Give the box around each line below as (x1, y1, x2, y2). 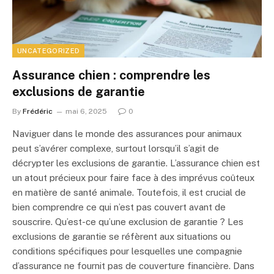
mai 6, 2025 (65, 106, 107, 116)
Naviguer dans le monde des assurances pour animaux (12, 128, 242, 139)
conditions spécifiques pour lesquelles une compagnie (12, 245, 242, 256)
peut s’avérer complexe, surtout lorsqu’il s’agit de (12, 143, 219, 154)
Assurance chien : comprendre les (12, 67, 210, 83)
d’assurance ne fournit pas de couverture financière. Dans (12, 260, 254, 271)
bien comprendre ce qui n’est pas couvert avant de (12, 201, 226, 212)
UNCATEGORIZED (17, 46, 80, 54)
